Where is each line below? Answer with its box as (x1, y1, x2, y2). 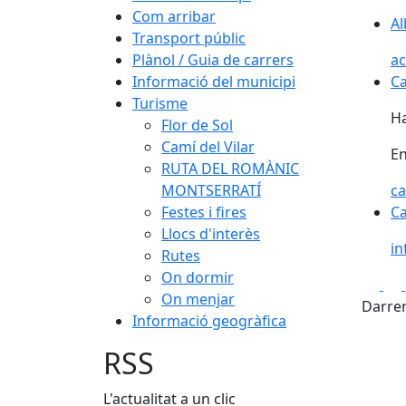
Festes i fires (161, 202, 246, 222)
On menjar (161, 289, 235, 309)
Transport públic (132, 28, 246, 48)
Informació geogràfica (132, 311, 286, 331)
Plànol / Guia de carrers (132, 50, 294, 70)
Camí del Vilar (161, 137, 255, 157)
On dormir (161, 267, 234, 287)
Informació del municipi (132, 72, 295, 92)
